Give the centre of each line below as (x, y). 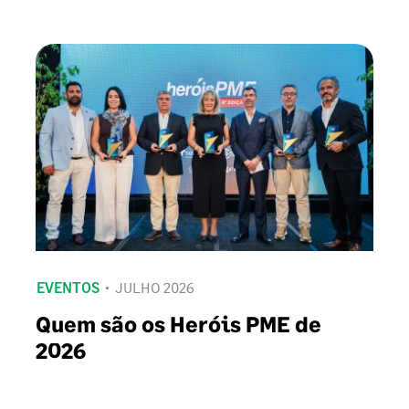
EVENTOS (68, 287)
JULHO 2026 (155, 287)
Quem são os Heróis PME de (178, 323)
